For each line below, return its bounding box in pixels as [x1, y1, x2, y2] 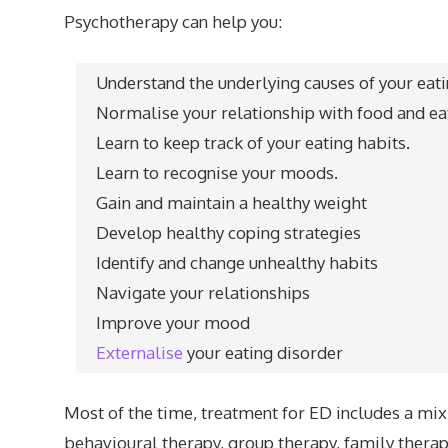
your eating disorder [182, 341, 343, 363]
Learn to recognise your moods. [95, 161, 338, 183]
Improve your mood [95, 311, 250, 333]
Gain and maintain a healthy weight [95, 191, 367, 213]
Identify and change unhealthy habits [95, 251, 378, 273]
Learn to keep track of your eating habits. [95, 131, 410, 153]
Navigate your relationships [95, 281, 310, 303]
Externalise [95, 341, 183, 363]
